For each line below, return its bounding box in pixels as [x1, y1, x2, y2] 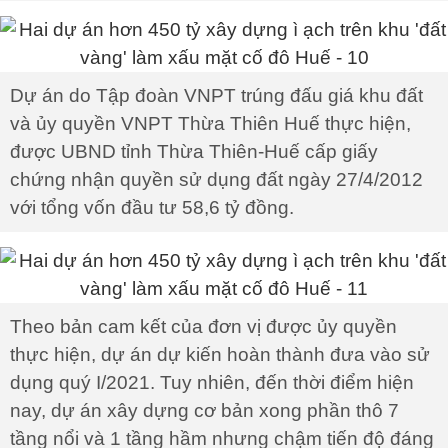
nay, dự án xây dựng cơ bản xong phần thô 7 [10, 400, 399, 421]
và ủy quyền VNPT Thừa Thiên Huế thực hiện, [10, 113, 411, 134]
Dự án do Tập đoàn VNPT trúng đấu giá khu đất [10, 85, 423, 106]
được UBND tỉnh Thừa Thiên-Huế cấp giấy [10, 141, 378, 162]
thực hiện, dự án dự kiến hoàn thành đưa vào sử [10, 344, 430, 365]
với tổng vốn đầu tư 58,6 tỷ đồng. [10, 197, 294, 218]
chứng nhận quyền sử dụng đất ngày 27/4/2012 [10, 169, 423, 190]
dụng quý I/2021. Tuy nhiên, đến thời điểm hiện [10, 372, 414, 393]
